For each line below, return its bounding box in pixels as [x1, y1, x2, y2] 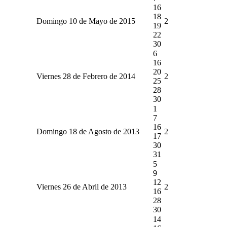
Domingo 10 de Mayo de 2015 [36, 16, 135, 25]
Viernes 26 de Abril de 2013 [36, 182, 127, 191]
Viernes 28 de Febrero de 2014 [36, 71, 135, 81]
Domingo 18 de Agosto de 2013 [36, 127, 139, 136]
